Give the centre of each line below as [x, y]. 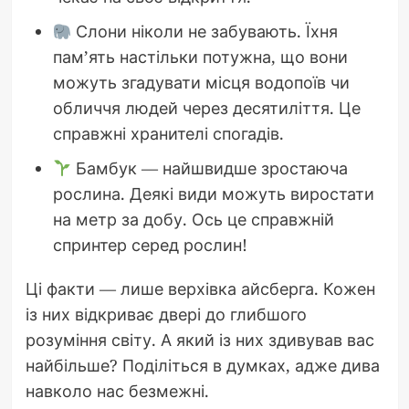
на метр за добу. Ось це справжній [193, 219]
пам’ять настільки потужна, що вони [200, 56]
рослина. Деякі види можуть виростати [213, 193]
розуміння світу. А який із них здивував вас [199, 339]
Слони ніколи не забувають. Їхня [204, 31]
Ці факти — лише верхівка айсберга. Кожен [200, 288]
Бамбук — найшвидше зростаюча [210, 168]
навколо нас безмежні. [117, 390]
